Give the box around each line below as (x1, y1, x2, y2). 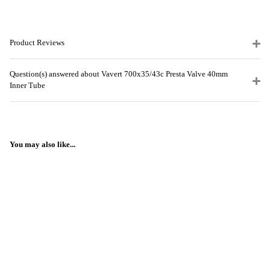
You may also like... (10, 140, 75, 149)
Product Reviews (10, 38, 64, 47)
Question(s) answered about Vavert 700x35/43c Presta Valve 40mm (10, 69, 228, 78)
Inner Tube (10, 81, 45, 90)
